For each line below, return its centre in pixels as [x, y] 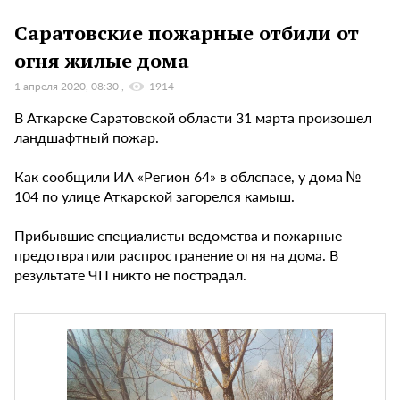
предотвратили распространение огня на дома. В [176, 255]
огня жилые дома [102, 60]
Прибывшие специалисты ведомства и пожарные [178, 236]
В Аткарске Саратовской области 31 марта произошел [193, 118]
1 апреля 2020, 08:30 [68, 87]
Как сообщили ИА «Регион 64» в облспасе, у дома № [187, 177]
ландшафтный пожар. [87, 137]
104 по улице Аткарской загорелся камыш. [154, 196]
